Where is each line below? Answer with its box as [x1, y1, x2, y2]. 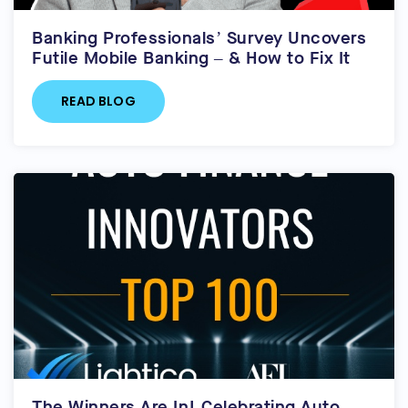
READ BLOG [61, 91, 136, 110]
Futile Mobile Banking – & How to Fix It [32, 46, 351, 69]
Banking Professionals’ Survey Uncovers [32, 25, 366, 49]
